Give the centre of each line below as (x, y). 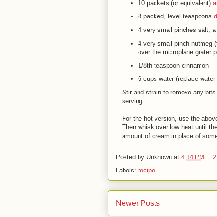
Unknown (159, 157)
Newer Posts (138, 203)
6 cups (147, 79)
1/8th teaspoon (159, 65)
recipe (147, 170)
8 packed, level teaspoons (175, 16)
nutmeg (201, 43)
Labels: (127, 170)
